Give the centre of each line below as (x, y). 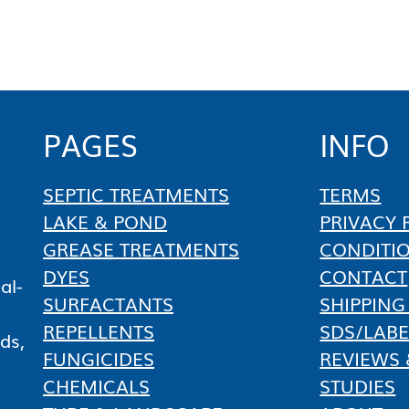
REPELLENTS (99, 331)
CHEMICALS (97, 386)
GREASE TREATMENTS (142, 249)
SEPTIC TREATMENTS (136, 194)
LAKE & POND (105, 221)
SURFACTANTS (109, 304)
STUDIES (358, 386)
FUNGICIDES (99, 358)
